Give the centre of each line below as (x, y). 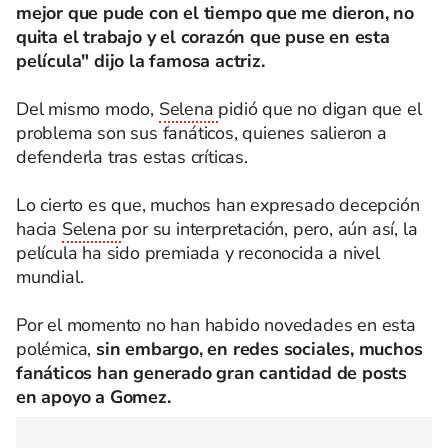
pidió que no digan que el (320, 109)
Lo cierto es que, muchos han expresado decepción (218, 205)
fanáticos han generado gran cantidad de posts (211, 373)
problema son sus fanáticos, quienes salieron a (201, 133)
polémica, (56, 349)
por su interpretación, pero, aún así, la (269, 229)
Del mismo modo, (87, 109)
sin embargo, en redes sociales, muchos (259, 349)
